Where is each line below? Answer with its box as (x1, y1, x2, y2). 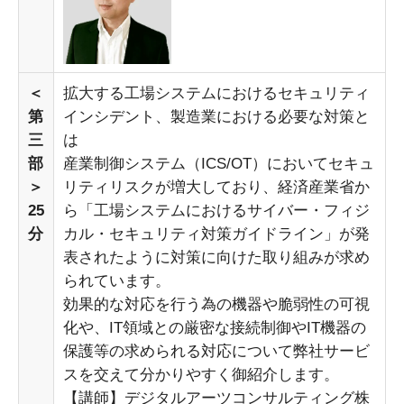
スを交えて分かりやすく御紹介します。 (63, 366, 339, 384)
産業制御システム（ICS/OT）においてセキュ (63, 155, 374, 173)
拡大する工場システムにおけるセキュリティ (63, 85, 370, 103)
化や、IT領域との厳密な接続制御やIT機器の (63, 319, 366, 337)
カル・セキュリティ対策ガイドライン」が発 (63, 225, 370, 243)
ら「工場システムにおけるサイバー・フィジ (63, 202, 370, 220)
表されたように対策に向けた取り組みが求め (63, 249, 370, 267)
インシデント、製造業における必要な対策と (63, 108, 370, 126)
